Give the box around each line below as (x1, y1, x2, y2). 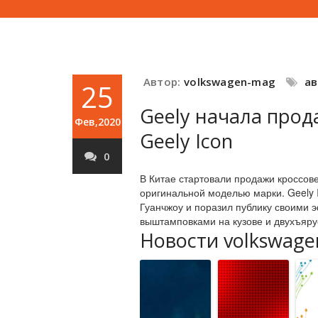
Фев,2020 (74, 115, 121, 128)
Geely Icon (140, 128, 233, 154)
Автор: (143, 75, 181, 89)
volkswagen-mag (184, 75, 276, 89)
